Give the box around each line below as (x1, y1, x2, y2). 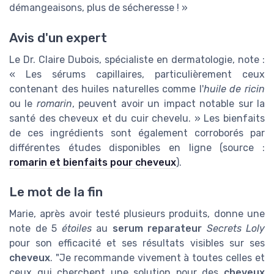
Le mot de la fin (9, 185, 103, 200)
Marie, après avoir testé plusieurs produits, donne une (9, 208, 265, 220)
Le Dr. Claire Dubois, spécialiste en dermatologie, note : (9, 53, 265, 65)
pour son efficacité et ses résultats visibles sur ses (9, 237, 265, 250)
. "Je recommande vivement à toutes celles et (50, 252, 265, 264)
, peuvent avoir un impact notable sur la (72, 97, 265, 109)
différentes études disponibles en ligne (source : (9, 141, 265, 154)
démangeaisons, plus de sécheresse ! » (9, 2, 188, 14)
